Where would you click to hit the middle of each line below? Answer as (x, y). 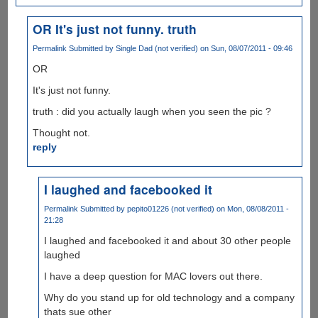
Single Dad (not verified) (157, 48)
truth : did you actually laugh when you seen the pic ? (152, 111)
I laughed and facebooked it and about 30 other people (167, 240)
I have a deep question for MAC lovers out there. (153, 276)
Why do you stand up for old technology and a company (169, 297)
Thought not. (62, 132)
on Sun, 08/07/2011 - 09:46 (246, 48)
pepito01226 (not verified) (170, 208)
